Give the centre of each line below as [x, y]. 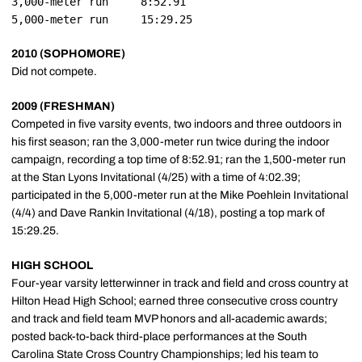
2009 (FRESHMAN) [63, 106]
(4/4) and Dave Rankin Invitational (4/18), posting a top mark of [168, 213]
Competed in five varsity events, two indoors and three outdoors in [177, 124]
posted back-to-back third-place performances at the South [159, 337]
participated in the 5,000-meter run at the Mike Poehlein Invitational [180, 195]
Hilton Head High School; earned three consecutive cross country [175, 301]
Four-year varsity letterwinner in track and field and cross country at [180, 283]
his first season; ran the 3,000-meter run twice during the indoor [170, 142]
